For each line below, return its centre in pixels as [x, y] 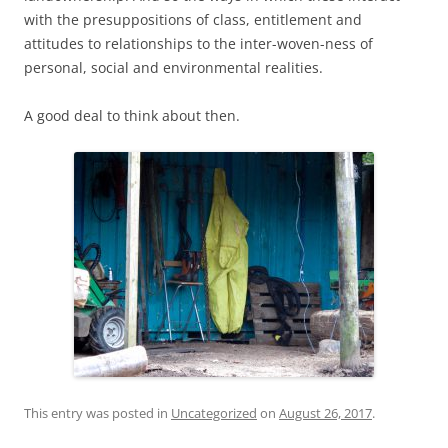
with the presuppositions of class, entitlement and [193, 19]
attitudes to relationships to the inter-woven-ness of [198, 43]
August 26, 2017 [325, 413]
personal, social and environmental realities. [173, 67]
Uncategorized [214, 413]
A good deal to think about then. [132, 115]
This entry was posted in [97, 413]
